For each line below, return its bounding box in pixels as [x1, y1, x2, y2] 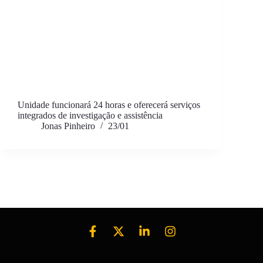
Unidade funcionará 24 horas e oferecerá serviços [18, 100, 200, 110]
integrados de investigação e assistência [18, 110, 163, 121]
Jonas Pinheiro [41, 121, 95, 131]
